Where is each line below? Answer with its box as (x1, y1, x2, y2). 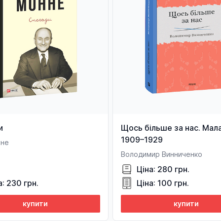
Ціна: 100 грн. (137, 178, 189, 188)
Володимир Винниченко (121, 150, 202, 158)
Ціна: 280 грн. (137, 164, 189, 174)
